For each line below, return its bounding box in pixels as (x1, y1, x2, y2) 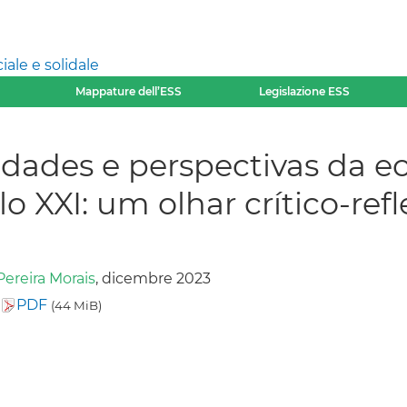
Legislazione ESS (259, 84, 351, 98)
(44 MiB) (50, 297, 102, 313)
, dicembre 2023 (94, 269, 211, 287)
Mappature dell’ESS (74, 84, 182, 98)
